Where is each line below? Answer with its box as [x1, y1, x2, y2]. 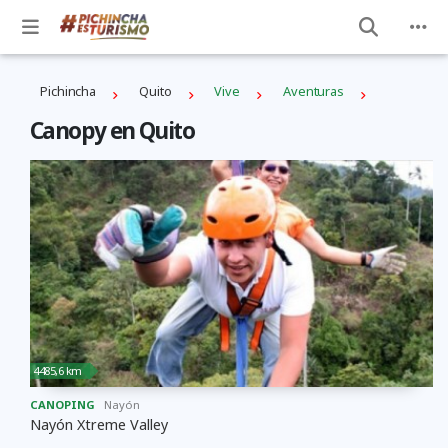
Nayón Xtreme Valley [30, 414, 168, 434]
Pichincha [40, 82, 97, 101]
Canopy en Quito [30, 115, 194, 147]
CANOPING [30, 396, 95, 412]
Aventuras [282, 82, 345, 101]
